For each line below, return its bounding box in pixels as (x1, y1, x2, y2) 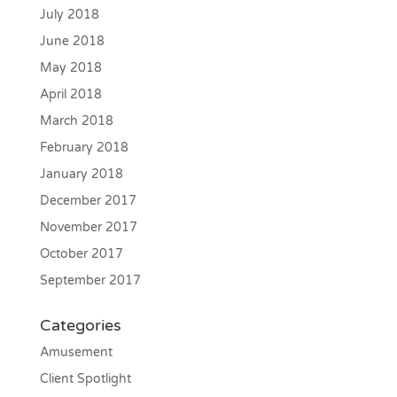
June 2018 (39, 34, 105, 50)
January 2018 (39, 167, 123, 183)
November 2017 (39, 220, 137, 236)
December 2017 (39, 193, 136, 209)
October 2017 (39, 246, 123, 262)
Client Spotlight (39, 371, 131, 387)
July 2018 (39, 7, 99, 23)
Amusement (39, 345, 113, 361)
